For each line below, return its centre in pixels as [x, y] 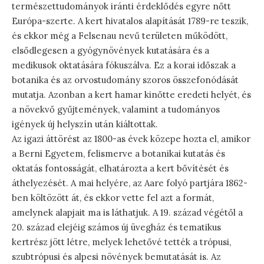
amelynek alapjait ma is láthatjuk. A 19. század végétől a [127, 212]
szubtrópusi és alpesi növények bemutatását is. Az [116, 256]
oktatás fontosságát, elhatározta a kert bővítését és [120, 168]
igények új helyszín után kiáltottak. [85, 124]
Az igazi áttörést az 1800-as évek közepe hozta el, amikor [131, 138]
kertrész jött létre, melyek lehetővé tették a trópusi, [121, 242]
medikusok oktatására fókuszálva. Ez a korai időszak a [124, 65]
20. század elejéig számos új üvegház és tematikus [116, 227]
